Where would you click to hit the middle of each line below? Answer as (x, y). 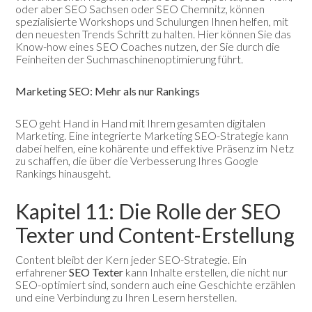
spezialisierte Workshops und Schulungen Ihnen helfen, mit (152, 21)
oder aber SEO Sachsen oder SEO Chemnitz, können (140, 8)
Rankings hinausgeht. (63, 173)
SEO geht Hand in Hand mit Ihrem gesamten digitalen (141, 123)
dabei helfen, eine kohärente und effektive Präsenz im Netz (155, 148)
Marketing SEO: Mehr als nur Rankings (108, 91)
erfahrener (42, 272)
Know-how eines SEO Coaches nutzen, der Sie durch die (148, 46)
